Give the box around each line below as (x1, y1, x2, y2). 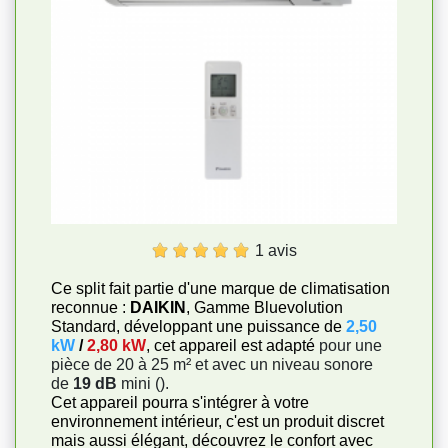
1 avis (255, 241, 297, 259)
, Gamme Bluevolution (186, 299, 343, 316)
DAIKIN (130, 299, 186, 316)
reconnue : (51, 299, 130, 316)
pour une (315, 337, 382, 354)
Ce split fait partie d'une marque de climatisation (51, 280, 390, 297)
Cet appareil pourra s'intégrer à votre (51, 394, 309, 411)
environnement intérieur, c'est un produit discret (51, 413, 384, 430)
